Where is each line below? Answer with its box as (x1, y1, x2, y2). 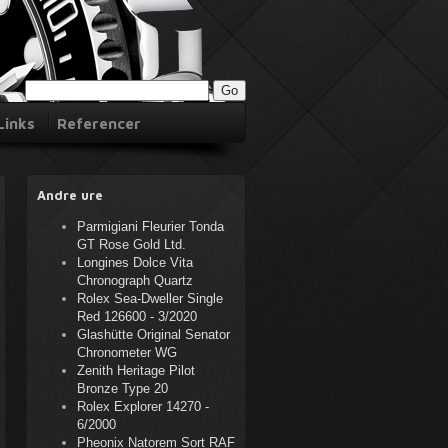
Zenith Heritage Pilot (77, 363, 195, 378)
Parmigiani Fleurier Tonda (77, 219, 224, 234)
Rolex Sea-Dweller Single (77, 291, 223, 306)
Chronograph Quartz (77, 273, 193, 288)
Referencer (57, 115, 141, 132)
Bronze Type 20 (77, 381, 168, 396)
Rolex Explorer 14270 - (77, 399, 209, 414)
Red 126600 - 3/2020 (77, 309, 197, 324)
